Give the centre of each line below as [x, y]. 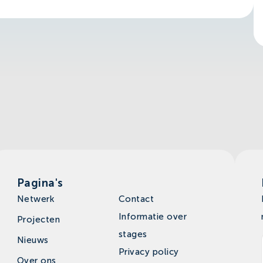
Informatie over [153, 216]
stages [133, 234]
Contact [136, 199]
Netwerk [36, 199]
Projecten [38, 219]
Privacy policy [149, 252]
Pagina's [40, 183]
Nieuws [33, 240]
